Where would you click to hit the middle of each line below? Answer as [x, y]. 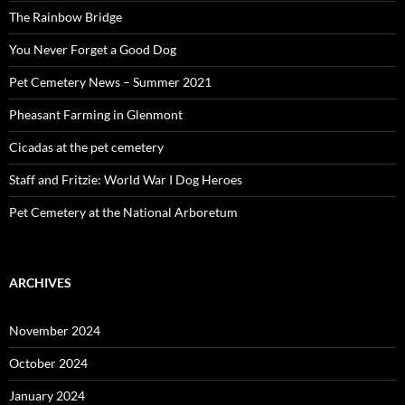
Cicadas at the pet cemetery [86, 147]
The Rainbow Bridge [66, 17]
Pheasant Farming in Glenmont [96, 115]
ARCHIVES [40, 283]
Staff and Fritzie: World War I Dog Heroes [126, 180]
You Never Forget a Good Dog [93, 50]
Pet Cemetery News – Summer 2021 [110, 82]
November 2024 [55, 331]
